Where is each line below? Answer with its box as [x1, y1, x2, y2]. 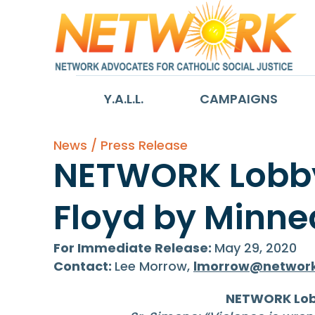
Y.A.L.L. [103, 89, 143, 108]
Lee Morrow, [115, 257, 193, 275]
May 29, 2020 [214, 238, 297, 257]
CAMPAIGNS [199, 89, 278, 108]
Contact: [53, 257, 115, 275]
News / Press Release [53, 136, 188, 154]
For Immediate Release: [53, 238, 214, 257]
